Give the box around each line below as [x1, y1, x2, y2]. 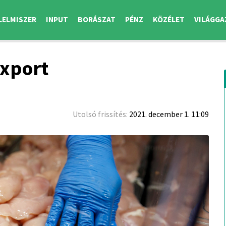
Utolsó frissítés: [73, 109, 129, 119]
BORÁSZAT [78, 15, 116, 24]
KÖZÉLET [153, 15, 185, 24]
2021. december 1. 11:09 [129, 109, 209, 119]
